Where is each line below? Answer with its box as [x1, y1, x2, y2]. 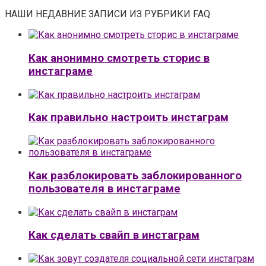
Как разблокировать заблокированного [28, 169, 242, 182]
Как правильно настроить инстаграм [28, 111, 229, 125]
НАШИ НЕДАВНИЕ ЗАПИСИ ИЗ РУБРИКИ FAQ [5, 8, 210, 20]
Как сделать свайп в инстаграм [28, 229, 199, 242]
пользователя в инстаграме [28, 182, 180, 195]
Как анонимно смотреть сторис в [28, 51, 210, 65]
